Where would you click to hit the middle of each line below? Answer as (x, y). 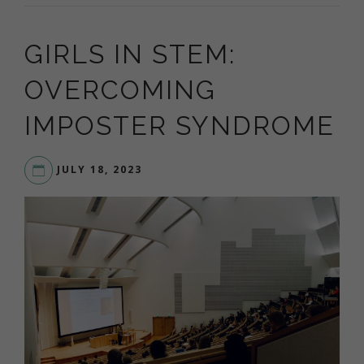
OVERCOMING (120, 90)
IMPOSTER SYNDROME (180, 126)
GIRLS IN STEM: (130, 54)
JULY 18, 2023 (100, 169)
